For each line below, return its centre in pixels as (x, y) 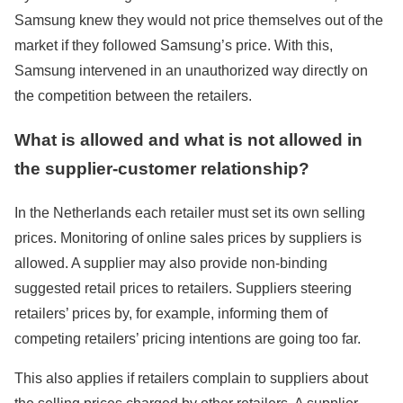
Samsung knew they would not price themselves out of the (199, 21)
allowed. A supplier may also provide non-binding (171, 263)
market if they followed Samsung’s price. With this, (174, 46)
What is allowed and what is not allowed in (188, 140)
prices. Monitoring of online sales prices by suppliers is (188, 237)
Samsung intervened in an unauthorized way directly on (191, 71)
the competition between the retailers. (133, 96)
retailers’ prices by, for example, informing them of (171, 313)
